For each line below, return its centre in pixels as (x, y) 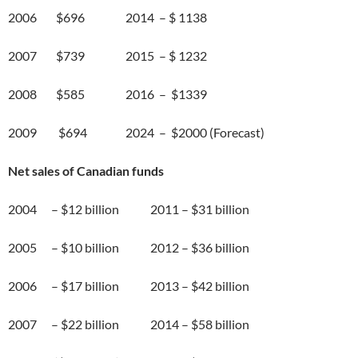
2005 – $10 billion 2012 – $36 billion (129, 247)
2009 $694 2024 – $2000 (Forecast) (136, 132)
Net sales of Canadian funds (86, 170)
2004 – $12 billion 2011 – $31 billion (129, 209)
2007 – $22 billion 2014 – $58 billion (129, 324)
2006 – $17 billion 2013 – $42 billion (129, 285)
